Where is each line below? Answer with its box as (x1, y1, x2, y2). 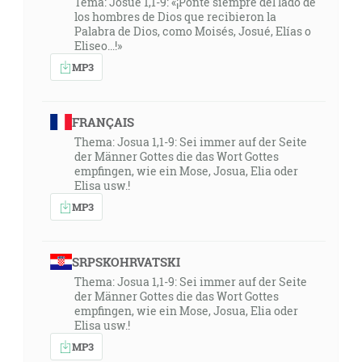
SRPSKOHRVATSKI (71, 254, 180, 270)
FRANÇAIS (71, 114, 134, 130)
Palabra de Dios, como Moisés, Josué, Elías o (74, 23, 311, 39)
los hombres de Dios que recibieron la (74, 9, 276, 24)
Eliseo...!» (74, 38, 122, 53)
